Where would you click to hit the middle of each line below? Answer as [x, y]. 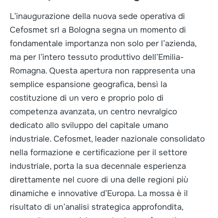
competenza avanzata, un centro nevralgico [93, 112]
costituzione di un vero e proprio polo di [87, 98]
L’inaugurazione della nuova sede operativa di [97, 16]
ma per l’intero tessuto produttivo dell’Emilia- [97, 57]
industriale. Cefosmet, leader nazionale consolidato [107, 139]
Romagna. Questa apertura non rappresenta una [102, 71]
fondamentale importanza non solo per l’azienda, [103, 44]
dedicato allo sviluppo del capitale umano [89, 125]
